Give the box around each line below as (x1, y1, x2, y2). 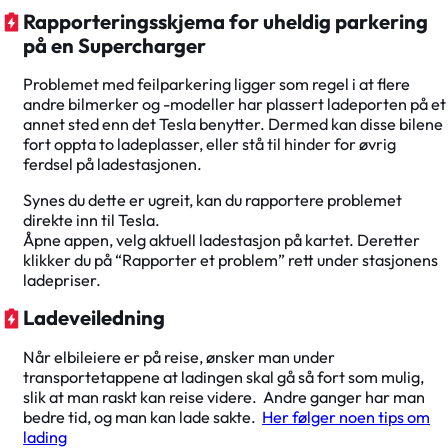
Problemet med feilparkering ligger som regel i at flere (23, 74, 411, 95)
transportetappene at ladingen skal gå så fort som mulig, (23, 366, 425, 387)
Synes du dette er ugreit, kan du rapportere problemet (23, 190, 403, 211)
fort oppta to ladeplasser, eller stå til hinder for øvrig (23, 134, 397, 155)
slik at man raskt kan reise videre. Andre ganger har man (23, 386, 426, 407)
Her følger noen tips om (262, 406, 431, 427)
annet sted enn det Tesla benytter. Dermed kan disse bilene (23, 114, 444, 135)
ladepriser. (23, 270, 102, 291)
